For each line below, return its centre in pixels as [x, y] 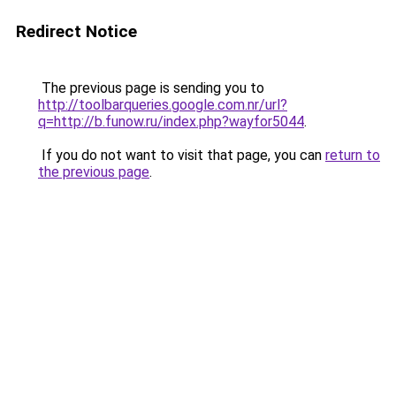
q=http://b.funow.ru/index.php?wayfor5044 [171, 122]
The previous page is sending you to [151, 88]
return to [353, 155]
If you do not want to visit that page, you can [182, 155]
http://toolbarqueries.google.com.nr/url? [163, 105]
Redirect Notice [76, 31]
